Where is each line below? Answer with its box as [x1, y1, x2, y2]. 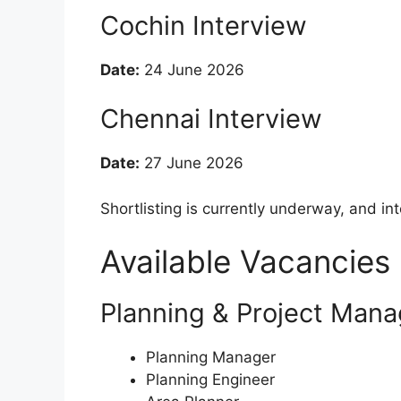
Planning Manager [146, 348, 276, 367]
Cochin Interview [100, 9, 307, 41]
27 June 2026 [140, 154, 243, 173]
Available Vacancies [100, 243, 390, 281]
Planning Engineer [146, 371, 275, 389]
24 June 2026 [140, 60, 244, 79]
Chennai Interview [100, 103, 322, 135]
